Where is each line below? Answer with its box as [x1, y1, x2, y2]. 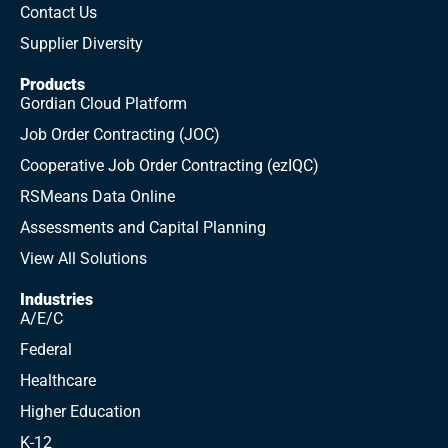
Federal [20, 340, 72, 359]
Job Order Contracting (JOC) [20, 125, 220, 144]
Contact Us [20, 3, 97, 22]
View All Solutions [20, 249, 147, 268]
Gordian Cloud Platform [20, 94, 187, 113]
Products [20, 75, 85, 94]
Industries [20, 290, 93, 309]
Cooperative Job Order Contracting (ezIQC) [20, 156, 319, 175]
